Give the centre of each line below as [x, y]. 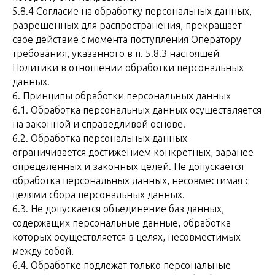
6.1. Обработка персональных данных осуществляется [137, 110]
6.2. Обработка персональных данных [100, 138]
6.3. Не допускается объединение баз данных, [118, 209]
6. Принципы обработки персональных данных [122, 96]
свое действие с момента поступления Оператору [127, 39]
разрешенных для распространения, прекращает [127, 25]
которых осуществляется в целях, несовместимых [126, 237]
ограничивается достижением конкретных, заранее [133, 152]
